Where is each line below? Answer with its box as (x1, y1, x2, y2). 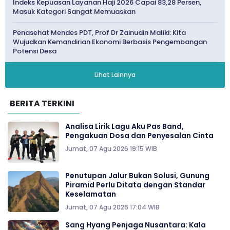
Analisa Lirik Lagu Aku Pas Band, (65, 121, 184, 131)
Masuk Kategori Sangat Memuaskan (13, 6, 136, 16)
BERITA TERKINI (10, 97, 74, 109)
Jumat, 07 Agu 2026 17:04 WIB (65, 202, 160, 212)
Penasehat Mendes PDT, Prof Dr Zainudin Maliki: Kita (13, 27, 186, 37)
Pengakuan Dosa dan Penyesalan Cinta (65, 130, 214, 141)
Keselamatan (65, 188, 116, 199)
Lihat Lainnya (94, 70, 136, 79)
